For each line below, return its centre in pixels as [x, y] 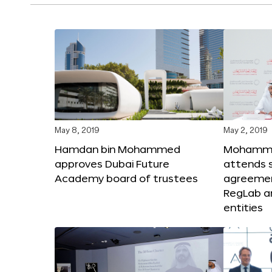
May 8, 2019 [77, 131]
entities [243, 207]
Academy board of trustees [126, 178]
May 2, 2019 [246, 131]
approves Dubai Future [112, 163]
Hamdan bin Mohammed [117, 149]
